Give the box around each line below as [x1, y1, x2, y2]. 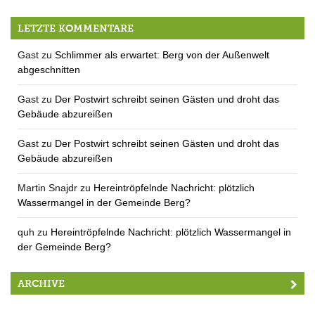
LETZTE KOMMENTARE [18, 22, 134, 34]
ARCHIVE [18, 277, 65, 290]
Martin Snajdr [18, 181, 77, 193]
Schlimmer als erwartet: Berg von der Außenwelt [55, 49, 269, 60]
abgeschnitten [18, 63, 80, 75]
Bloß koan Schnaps [21, 14, 101, 25]
